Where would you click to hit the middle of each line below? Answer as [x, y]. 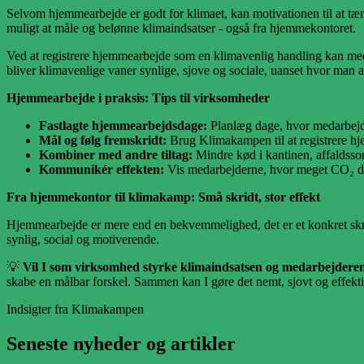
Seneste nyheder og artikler [121, 344]
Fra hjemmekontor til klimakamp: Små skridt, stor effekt [163, 197]
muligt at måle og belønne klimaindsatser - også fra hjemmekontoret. [181, 28]
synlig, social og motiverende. [83, 240]
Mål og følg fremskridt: [103, 141]
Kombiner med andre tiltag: [116, 155]
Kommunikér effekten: [102, 170]
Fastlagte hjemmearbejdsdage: [123, 126]
